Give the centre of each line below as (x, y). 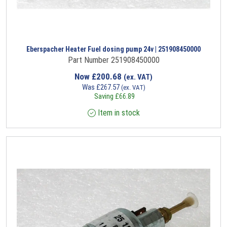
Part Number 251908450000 (113, 60)
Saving (104, 97)
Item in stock (118, 113)
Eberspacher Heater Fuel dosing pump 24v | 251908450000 (113, 49)
